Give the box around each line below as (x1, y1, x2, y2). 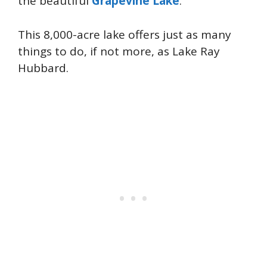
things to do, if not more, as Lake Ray (18, 43, 220, 59)
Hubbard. (18, 60, 72, 76)
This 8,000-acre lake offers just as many (18, 26, 231, 42)
